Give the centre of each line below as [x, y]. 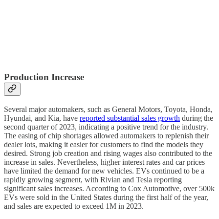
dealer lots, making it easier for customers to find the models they [104, 144]
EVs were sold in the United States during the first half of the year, [106, 197]
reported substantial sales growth [130, 118]
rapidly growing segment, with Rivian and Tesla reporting [93, 179]
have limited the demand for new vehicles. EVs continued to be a [104, 171]
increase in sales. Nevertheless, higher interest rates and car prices [104, 162]
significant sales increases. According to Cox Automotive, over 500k [109, 188]
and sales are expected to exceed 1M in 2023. [74, 206]
